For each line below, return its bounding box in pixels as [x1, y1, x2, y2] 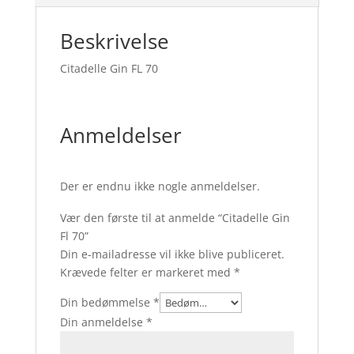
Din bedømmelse [59, 295, 153, 310]
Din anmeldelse [59, 314, 146, 330]
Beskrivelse [59, 27, 169, 55]
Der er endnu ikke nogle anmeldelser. [59, 179, 260, 194]
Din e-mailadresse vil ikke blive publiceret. [59, 247, 284, 262]
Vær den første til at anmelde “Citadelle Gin [59, 210, 290, 225]
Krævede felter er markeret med [59, 265, 234, 280]
